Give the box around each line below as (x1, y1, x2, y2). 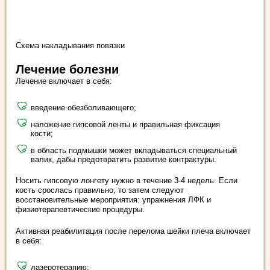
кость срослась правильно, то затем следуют (16, 186, 184, 195)
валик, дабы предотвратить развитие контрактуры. (31, 155, 216, 165)
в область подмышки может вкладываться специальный (31, 146, 237, 155)
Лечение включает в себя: (16, 77, 112, 86)
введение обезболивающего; (31, 103, 136, 113)
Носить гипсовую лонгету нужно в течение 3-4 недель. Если (16, 176, 237, 186)
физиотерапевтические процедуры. (16, 205, 145, 215)
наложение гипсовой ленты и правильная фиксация (31, 120, 220, 130)
